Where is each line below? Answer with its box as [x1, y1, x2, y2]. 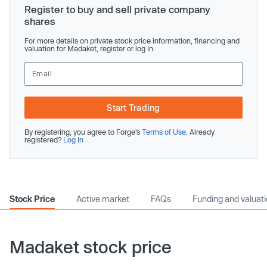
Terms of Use [142, 127, 186, 136]
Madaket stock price [10, 236, 172, 257]
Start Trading [107, 102, 160, 113]
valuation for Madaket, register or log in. [24, 44, 155, 52]
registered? [24, 135, 63, 144]
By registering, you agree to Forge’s [24, 127, 142, 136]
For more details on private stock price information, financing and [24, 36, 240, 45]
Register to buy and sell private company [24, 3, 210, 15]
